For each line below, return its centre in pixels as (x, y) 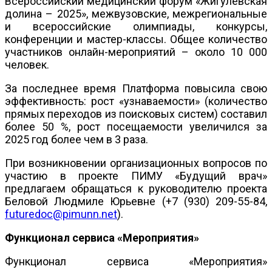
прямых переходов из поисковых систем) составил (136, 114)
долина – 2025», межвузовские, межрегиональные (136, 13)
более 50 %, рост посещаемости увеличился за (136, 126)
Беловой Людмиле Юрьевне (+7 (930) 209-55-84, (136, 201)
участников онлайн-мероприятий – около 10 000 (136, 52)
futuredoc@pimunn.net (61, 214)
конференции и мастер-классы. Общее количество (136, 39)
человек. (27, 64)
